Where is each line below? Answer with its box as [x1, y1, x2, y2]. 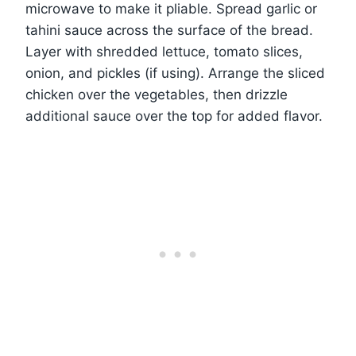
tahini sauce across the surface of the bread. [25, 22, 313, 39]
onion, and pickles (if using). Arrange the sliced [25, 65, 325, 82]
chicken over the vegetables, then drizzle [25, 87, 288, 103]
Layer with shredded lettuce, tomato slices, [25, 44, 303, 60]
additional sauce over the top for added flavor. [25, 108, 323, 125]
